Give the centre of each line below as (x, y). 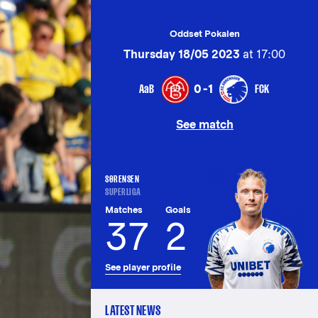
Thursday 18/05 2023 (182, 54)
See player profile (143, 268)
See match (204, 125)
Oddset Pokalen (204, 34)
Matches (124, 210)
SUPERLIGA (123, 192)
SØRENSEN (122, 179)
